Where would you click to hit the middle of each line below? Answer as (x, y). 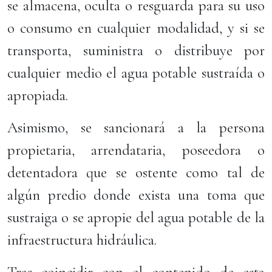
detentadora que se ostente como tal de (136, 172)
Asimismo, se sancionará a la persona (136, 127)
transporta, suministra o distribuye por (136, 50)
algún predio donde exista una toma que (136, 195)
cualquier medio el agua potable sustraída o (136, 73)
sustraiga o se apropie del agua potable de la (136, 217)
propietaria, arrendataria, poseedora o (136, 150)
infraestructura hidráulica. (84, 240)
